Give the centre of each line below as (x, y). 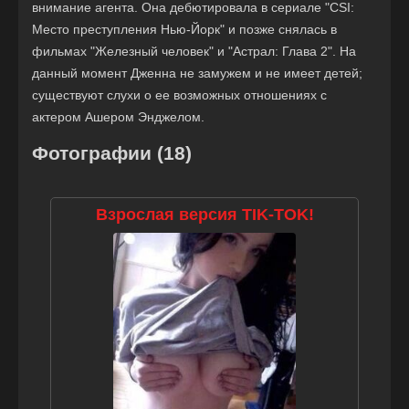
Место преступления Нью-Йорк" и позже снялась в (184, 30)
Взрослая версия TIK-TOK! (204, 215)
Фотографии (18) (112, 153)
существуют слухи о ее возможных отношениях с (179, 95)
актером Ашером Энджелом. (118, 117)
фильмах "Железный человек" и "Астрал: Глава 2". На (194, 52)
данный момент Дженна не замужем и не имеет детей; (197, 73)
